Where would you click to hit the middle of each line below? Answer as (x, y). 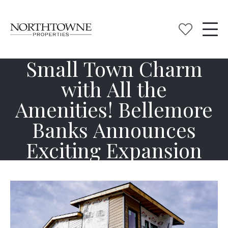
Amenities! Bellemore (114, 109)
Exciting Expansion (114, 150)
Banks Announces (114, 130)
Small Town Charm (114, 68)
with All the (114, 89)
